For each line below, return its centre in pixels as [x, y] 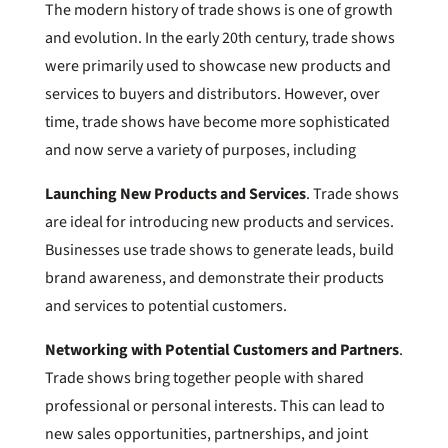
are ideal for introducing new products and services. [219, 221]
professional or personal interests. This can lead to [214, 405]
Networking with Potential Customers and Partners [221, 349]
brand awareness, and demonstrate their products [214, 277]
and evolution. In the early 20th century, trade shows [219, 37]
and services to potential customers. [165, 305]
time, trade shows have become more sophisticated [217, 121]
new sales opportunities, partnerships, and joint [206, 433]
